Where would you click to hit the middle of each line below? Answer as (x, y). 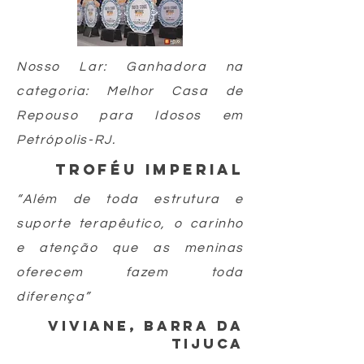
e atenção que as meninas (130, 248)
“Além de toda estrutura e (130, 199)
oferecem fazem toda (130, 273)
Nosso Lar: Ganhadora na (130, 67)
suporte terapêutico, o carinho (130, 224)
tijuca (207, 344)
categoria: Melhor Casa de (130, 91)
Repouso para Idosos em (130, 116)
